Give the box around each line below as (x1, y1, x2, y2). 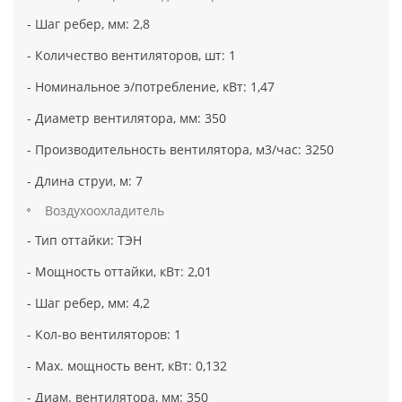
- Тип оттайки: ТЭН (27, 231, 142, 249)
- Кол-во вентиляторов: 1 (27, 325, 181, 343)
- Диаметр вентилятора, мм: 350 (27, 109, 226, 127)
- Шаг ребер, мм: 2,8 (27, 14, 150, 32)
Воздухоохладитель (45, 201, 164, 219)
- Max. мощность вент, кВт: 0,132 (27, 356, 227, 374)
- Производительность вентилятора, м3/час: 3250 (27, 140, 334, 158)
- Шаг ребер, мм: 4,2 (27, 293, 150, 311)
